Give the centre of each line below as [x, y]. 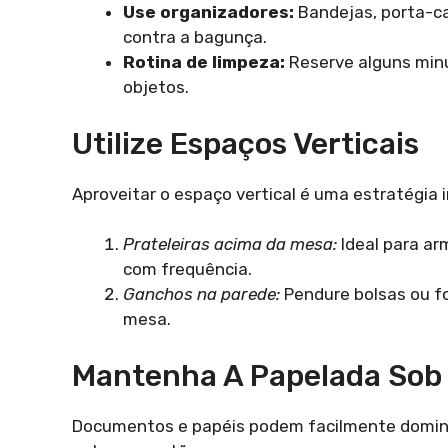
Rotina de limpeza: [204, 62]
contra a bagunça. [195, 37]
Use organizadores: [208, 12]
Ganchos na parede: [201, 294]
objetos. [156, 87]
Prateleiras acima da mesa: [230, 244]
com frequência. [187, 269]
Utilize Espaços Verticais [245, 143]
